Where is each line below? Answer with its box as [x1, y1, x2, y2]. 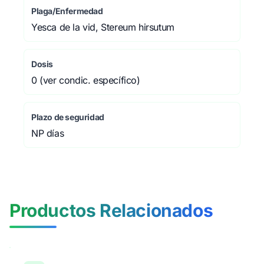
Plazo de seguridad [31, 112, 104, 122]
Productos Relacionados [9, 200, 213, 221]
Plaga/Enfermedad [31, 6, 103, 16]
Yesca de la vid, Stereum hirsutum [31, 21, 174, 33]
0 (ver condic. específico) [31, 74, 140, 86]
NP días [31, 127, 64, 139]
